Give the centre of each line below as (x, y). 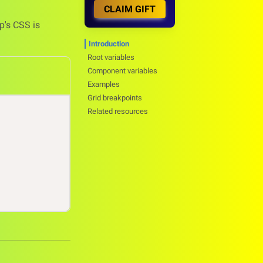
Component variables (122, 71)
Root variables (111, 57)
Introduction (109, 44)
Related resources (118, 111)
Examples (104, 84)
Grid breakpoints (115, 98)
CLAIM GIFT (130, 9)
